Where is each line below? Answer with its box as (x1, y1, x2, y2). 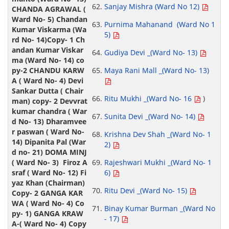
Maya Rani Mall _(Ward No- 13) (104, 65, 209, 76)
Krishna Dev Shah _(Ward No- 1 (104, 129, 211, 140)
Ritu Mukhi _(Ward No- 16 (104, 94, 194, 104)
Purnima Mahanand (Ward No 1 (104, 19, 215, 30)
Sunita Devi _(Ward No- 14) (104, 111, 197, 122)
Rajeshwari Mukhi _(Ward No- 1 (104, 157, 212, 168)
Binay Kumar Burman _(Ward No (104, 203, 215, 214)
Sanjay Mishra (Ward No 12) (104, 2, 201, 12)
